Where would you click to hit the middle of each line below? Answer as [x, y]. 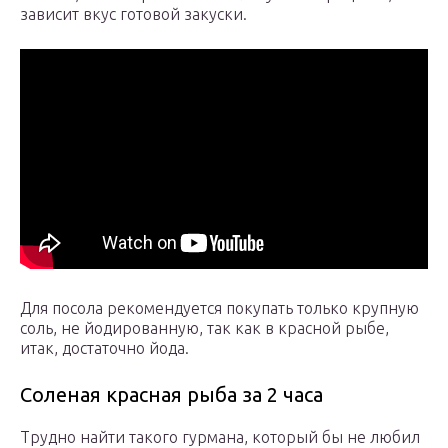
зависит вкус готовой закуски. [133, 14]
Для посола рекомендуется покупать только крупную [219, 308]
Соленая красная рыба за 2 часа [171, 395]
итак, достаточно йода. [104, 348]
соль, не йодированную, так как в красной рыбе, [204, 328]
